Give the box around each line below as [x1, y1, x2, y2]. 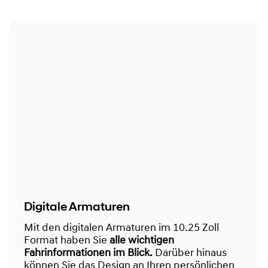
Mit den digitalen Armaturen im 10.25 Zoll [24, 223, 219, 234]
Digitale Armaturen [24, 200, 130, 214]
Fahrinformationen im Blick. [24, 248, 153, 260]
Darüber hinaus [153, 248, 227, 260]
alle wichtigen [109, 235, 174, 247]
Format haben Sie [24, 235, 109, 247]
